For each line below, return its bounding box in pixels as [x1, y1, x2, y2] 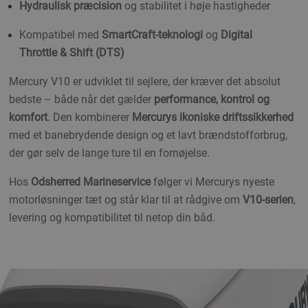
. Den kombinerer [47, 111, 132, 124]
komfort [9, 111, 47, 124]
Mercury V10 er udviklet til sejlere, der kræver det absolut [9, 75, 280, 89]
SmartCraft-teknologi [102, 28, 203, 42]
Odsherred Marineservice [31, 175, 151, 189]
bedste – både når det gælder [9, 93, 154, 107]
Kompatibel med [19, 28, 102, 42]
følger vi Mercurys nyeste [151, 175, 274, 189]
